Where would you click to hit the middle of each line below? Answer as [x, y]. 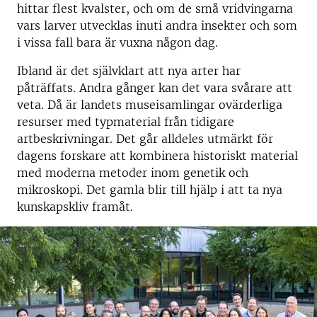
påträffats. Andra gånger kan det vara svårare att [155, 88]
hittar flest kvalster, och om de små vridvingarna [155, 8]
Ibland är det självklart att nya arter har [129, 71]
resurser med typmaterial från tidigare [126, 122]
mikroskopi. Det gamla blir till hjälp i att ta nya [150, 190]
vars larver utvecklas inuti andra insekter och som [157, 25]
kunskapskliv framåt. [75, 207]
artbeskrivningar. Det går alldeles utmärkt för [145, 139]
